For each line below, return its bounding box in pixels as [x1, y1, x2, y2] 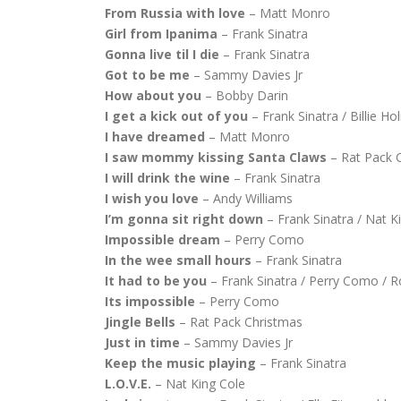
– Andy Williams [199, 190, 293, 207]
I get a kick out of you [105, 107, 248, 124]
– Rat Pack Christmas [175, 313, 303, 330]
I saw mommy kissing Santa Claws [105, 149, 327, 166]
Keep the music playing [105, 354, 256, 371]
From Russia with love [105, 4, 245, 21]
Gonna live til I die [105, 46, 219, 63]
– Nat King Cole [151, 375, 245, 392]
